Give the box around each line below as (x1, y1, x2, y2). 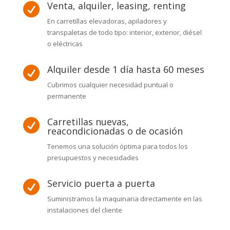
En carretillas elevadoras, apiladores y (47, 16, 167, 26)
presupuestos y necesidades (47, 153, 139, 163)
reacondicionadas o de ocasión (47, 125, 183, 138)
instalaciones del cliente (47, 205, 122, 215)
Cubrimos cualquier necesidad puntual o (47, 80, 174, 90)
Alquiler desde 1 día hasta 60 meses (47, 63, 204, 76)
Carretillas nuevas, (47, 116, 129, 128)
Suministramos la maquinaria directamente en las (47, 194, 202, 204)
